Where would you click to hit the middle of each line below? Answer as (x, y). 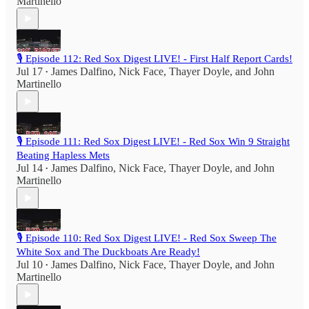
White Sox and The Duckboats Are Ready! (108, 252)
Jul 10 (30, 265)
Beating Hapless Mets (63, 156)
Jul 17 (30, 72)
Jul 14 (30, 168)
